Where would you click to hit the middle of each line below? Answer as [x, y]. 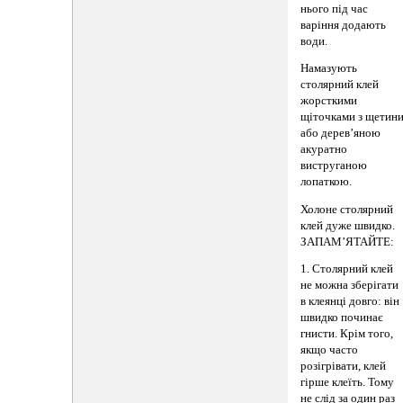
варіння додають [344, 25]
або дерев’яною [341, 134]
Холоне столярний [347, 209]
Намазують [329, 69]
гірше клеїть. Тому [348, 383]
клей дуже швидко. [348, 225]
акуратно [324, 150]
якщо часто [330, 350]
